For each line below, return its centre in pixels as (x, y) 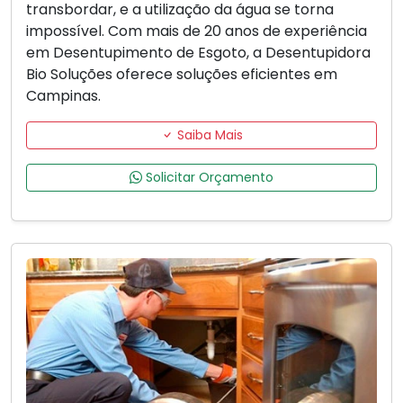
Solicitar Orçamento (208, 178)
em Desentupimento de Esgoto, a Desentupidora (198, 53)
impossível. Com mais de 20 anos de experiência (197, 31)
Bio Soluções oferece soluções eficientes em (182, 75)
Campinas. (63, 96)
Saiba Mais (208, 135)
